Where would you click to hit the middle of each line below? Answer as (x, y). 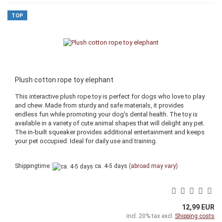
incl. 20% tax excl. (151, 216)
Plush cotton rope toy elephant (64, 80)
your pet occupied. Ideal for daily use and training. (86, 141)
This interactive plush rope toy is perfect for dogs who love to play (110, 97)
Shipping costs (195, 216)
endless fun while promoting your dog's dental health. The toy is (106, 114)
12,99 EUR (198, 207)
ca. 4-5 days (110, 166)
